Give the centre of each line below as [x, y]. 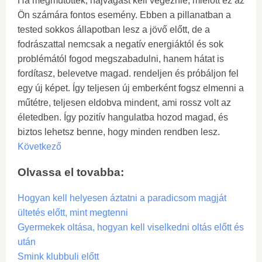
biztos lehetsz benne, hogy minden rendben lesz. [119, 132]
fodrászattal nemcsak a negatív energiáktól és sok [120, 44]
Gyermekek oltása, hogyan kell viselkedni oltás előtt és [131, 227]
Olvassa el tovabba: [71, 173]
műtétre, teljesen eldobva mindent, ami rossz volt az [124, 103]
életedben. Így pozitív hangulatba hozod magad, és [123, 118]
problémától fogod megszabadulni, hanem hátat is [121, 59]
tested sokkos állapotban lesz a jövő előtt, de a [114, 30]
